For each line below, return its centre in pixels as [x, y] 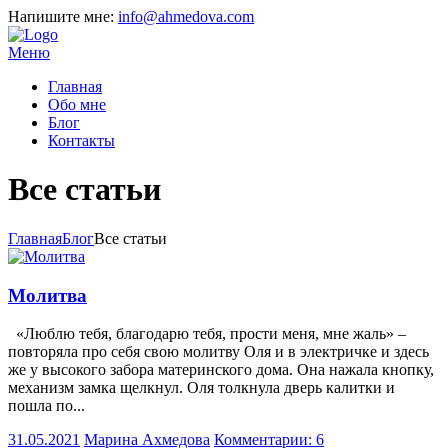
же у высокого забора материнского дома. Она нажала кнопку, [221, 370]
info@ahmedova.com [186, 16]
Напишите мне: [63, 16]
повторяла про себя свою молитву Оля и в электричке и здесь [218, 352]
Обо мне [77, 104]
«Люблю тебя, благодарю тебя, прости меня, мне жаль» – [207, 334]
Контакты [81, 140]
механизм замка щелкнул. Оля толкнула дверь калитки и [201, 388]
